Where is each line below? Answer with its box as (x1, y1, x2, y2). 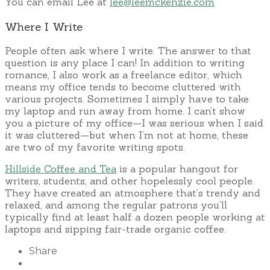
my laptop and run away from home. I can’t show (5, 105, 245, 118)
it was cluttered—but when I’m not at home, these (5, 129, 248, 142)
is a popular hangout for (116, 163, 238, 175)
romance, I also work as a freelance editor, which (5, 69, 242, 81)
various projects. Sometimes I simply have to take (5, 93, 249, 105)
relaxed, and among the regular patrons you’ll (5, 199, 227, 212)
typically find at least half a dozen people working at (5, 211, 265, 224)
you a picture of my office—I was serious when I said (5, 117, 263, 130)
